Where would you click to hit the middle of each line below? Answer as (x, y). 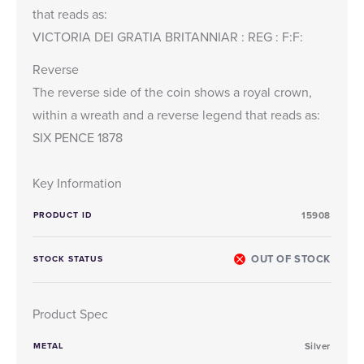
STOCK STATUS (69, 258)
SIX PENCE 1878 (78, 137)
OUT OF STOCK (291, 259)
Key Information (77, 182)
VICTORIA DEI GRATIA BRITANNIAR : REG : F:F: (168, 36)
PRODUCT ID (63, 214)
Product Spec (70, 313)
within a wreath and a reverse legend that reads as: (176, 114)
